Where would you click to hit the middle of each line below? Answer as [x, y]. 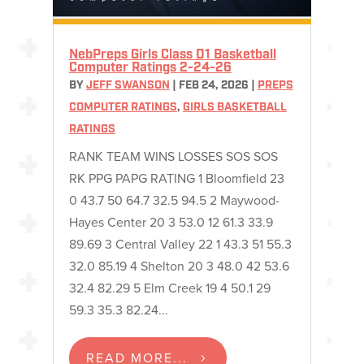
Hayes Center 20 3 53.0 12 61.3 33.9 [171, 223]
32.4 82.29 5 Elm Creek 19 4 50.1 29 [169, 288]
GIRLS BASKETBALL [234, 108]
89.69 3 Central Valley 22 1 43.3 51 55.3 [180, 245]
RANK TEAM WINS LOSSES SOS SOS [173, 157]
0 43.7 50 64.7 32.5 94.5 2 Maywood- [174, 201]
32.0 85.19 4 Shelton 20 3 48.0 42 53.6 [179, 266]
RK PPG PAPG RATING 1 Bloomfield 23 [176, 179]
